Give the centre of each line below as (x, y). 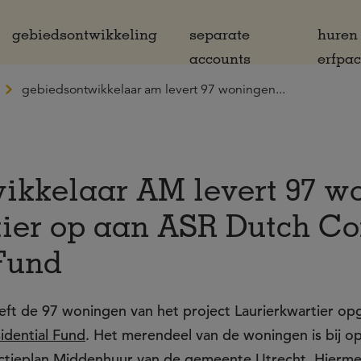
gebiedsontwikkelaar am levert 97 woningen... (154, 89)
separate (220, 34)
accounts (220, 58)
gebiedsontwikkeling (85, 34)
